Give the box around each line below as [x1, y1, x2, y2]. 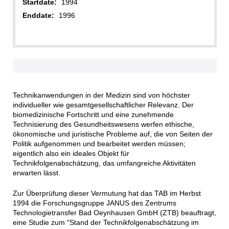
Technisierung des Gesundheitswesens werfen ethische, [12, 120, 194, 129]
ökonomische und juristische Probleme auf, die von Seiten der [12, 130, 213, 139]
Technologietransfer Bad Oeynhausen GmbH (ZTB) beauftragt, [12, 209, 216, 217]
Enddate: [22, 11, 54, 20]
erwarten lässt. [12, 169, 60, 177]
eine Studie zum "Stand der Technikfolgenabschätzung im [12, 218, 199, 227]
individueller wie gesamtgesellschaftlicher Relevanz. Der [12, 101, 194, 109]
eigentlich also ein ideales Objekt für [12, 149, 129, 158]
